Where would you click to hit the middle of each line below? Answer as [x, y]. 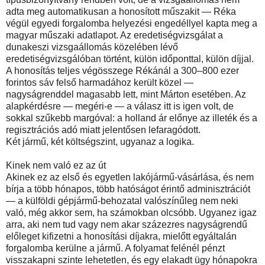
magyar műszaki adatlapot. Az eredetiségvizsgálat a [114, 35]
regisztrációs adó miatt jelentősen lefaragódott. [103, 130]
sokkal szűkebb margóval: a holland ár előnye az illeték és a [132, 118]
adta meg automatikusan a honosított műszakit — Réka [121, 11]
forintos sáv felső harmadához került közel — [100, 82]
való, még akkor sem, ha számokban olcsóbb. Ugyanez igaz [131, 212]
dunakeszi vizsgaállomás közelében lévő [92, 47]
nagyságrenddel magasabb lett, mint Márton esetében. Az [126, 94]
